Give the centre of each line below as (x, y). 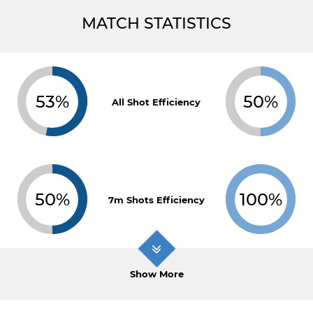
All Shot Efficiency (156, 102)
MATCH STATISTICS (156, 23)
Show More (156, 274)
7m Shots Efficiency (156, 200)
